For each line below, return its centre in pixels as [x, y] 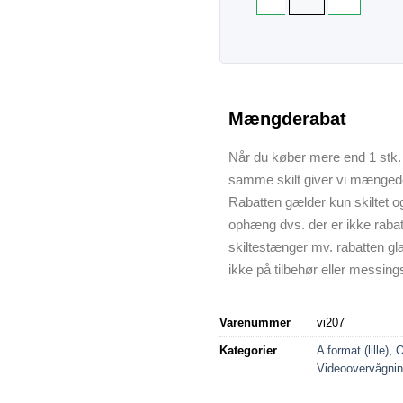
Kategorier [248, 350]
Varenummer [255, 322]
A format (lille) [353, 350]
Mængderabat [287, 118]
